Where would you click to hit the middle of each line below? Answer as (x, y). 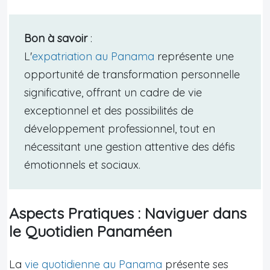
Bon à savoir (56, 38)
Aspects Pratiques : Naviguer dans (128, 213)
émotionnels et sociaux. (82, 165)
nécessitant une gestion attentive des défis (130, 146)
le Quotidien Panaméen (90, 231)
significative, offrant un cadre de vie (113, 92)
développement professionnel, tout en (120, 128)
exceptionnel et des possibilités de (109, 110)
